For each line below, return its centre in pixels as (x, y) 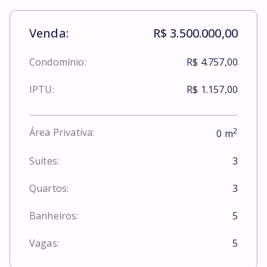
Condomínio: (58, 62)
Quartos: (49, 189)
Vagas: (44, 243)
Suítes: (44, 161)
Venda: (49, 33)
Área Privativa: (62, 133)
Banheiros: (54, 216)
